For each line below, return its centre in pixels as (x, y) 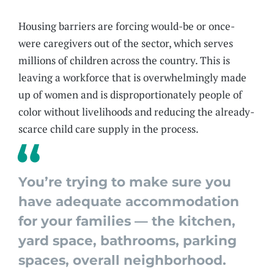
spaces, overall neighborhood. (123, 260)
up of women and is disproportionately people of (131, 94)
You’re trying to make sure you (125, 181)
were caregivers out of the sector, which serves (126, 43)
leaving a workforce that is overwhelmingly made (133, 77)
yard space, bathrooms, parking (128, 240)
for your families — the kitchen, (127, 220)
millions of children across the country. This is (124, 60)
